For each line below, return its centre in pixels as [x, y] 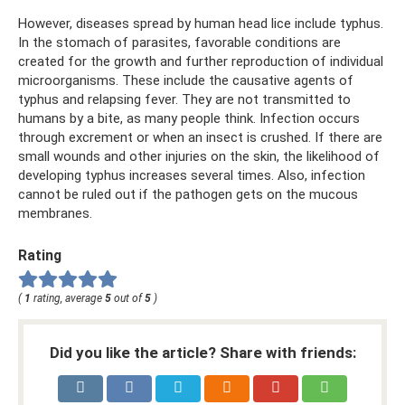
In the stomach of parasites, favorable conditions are [179, 42]
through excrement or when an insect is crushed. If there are [200, 137]
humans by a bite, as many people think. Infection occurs [189, 118]
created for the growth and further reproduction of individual [201, 61]
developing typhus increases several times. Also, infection [192, 175]
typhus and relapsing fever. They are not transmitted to [184, 99]
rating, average [68, 298]
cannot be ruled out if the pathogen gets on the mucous [188, 194]
